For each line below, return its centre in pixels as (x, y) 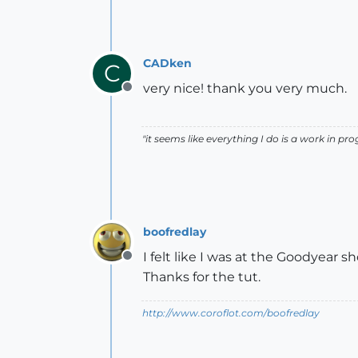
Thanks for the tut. (202, 277)
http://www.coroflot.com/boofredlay (231, 313)
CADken (167, 63)
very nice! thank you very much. (245, 88)
